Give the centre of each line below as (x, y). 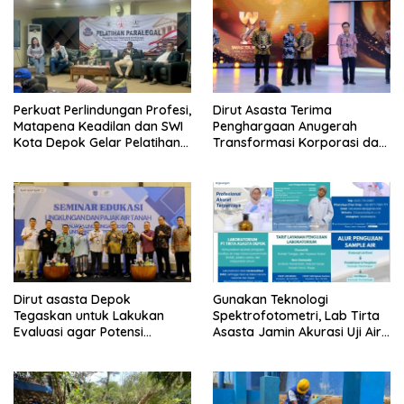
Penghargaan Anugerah (285, 126)
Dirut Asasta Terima (272, 110)
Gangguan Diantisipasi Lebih (99, 348)
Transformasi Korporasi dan (299, 142)
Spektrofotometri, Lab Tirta (296, 315)
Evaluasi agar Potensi (78, 331)
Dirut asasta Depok (72, 299)
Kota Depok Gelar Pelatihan (97, 142)
